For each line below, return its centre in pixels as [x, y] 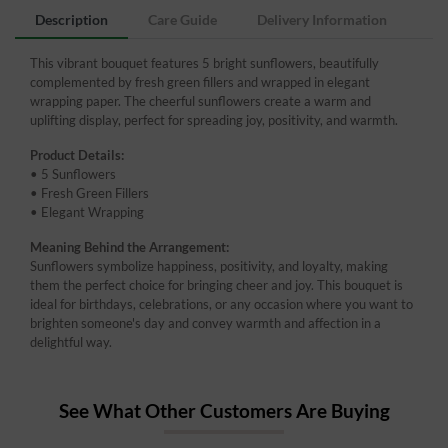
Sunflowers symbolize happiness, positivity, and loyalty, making [209, 265]
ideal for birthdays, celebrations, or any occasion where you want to [221, 303]
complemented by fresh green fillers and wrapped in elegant [200, 81]
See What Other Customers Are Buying [224, 410]
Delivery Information [322, 19]
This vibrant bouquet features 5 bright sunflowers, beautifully [204, 62]
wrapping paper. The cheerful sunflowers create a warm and [200, 100]
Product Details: [77, 154]
